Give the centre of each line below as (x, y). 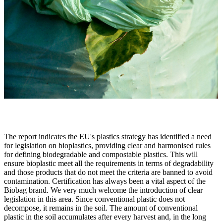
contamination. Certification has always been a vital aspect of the (105, 181)
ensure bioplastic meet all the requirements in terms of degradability (109, 164)
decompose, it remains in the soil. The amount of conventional (101, 208)
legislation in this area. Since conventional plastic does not (94, 199)
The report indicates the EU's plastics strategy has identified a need (108, 137)
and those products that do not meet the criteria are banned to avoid (108, 172)
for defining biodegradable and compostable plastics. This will (101, 155)
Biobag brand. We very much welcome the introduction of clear (103, 190)
